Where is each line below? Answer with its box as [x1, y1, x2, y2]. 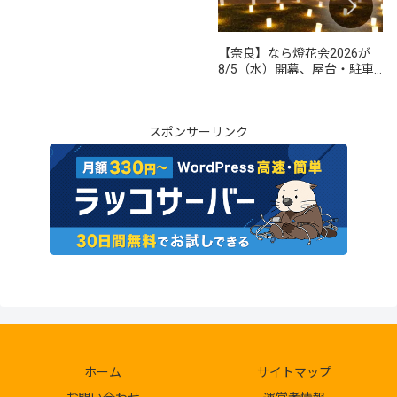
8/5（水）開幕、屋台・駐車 [218, 61, 374, 76]
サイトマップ [257, 364, 331, 379]
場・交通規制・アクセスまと [218, 77, 379, 92]
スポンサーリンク [149, 125, 248, 140]
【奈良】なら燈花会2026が [218, 45, 370, 60]
